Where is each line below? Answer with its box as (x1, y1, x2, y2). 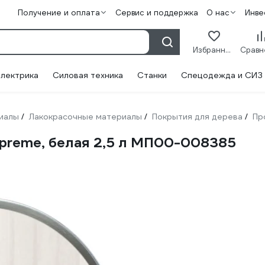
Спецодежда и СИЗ (181, 70, 263, 80)
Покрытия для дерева (152, 111, 243, 122)
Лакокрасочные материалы (29, 111, 142, 122)
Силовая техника (53, 70, 123, 80)
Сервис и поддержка (115, 8, 198, 18)
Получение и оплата (17, 8, 100, 18)
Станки (137, 70, 167, 80)
